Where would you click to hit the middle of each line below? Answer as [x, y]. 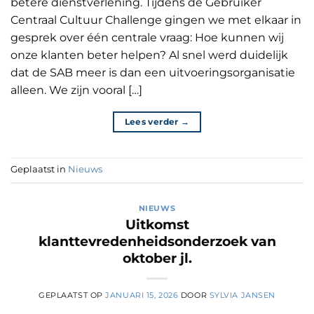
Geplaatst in [39, 169]
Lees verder [152, 121]
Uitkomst [157, 225]
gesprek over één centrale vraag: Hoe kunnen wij [147, 37]
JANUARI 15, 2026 [142, 295]
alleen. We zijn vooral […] [76, 90]
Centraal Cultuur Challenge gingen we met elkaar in [156, 20]
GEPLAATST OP [72, 295]
